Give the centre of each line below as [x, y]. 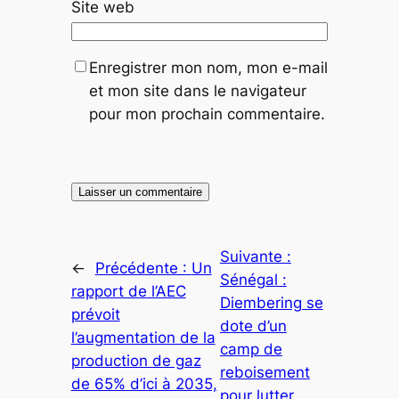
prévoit [95, 314]
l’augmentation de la [143, 337]
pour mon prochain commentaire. [207, 114]
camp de [251, 349]
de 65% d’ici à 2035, [144, 383]
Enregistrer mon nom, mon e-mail [208, 67]
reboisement [265, 372]
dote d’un [253, 326]
